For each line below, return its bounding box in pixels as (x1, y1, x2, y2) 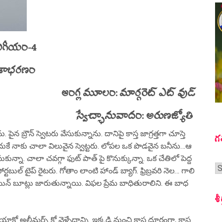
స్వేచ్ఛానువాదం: (75, 103, 146, 128)
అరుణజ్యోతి (146, 103, 193, 128)
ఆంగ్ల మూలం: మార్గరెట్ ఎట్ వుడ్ (61, 80, 195, 106)
